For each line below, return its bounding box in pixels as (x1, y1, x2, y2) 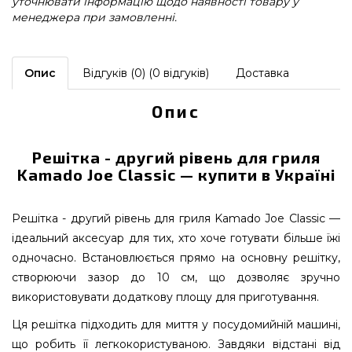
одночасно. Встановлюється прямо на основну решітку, (12, 251, 340, 265)
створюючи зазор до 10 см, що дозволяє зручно (12, 270, 340, 284)
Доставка (236, 66, 289, 80)
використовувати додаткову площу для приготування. (12, 290, 319, 304)
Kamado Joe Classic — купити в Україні (16, 165, 335, 184)
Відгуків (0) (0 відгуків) (82, 66, 209, 80)
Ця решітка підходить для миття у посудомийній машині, (12, 317, 340, 332)
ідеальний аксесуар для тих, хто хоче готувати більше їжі (12, 231, 340, 245)
